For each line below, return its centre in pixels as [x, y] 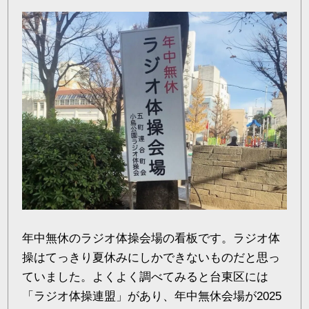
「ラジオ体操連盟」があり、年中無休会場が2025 [152, 296]
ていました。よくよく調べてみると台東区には [146, 277]
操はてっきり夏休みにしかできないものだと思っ [151, 258]
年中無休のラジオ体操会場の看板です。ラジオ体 [151, 238]
